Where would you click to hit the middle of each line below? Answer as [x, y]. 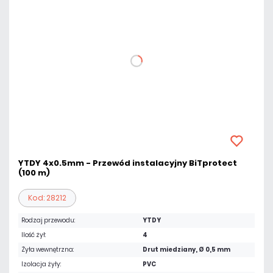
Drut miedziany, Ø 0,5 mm [186, 250]
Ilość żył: [34, 235]
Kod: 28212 [47, 198]
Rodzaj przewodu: [48, 220]
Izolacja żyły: [41, 264]
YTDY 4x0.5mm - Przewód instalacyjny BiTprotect [128, 163]
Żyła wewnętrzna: [48, 250]
